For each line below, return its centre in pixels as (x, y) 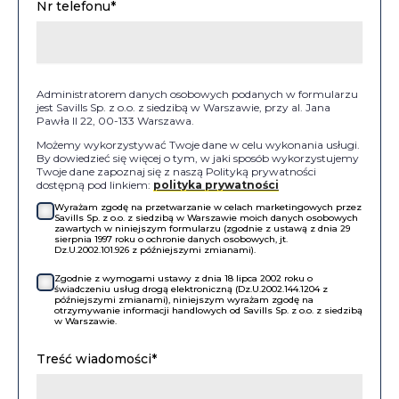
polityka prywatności (216, 185)
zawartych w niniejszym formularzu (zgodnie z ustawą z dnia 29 (202, 228)
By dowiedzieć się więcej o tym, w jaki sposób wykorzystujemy (198, 158)
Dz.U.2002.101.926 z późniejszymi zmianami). (155, 250)
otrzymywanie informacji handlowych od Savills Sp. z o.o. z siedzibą (208, 310)
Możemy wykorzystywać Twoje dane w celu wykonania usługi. (198, 145)
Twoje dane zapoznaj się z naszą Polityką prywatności (176, 171)
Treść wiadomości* (97, 359)
